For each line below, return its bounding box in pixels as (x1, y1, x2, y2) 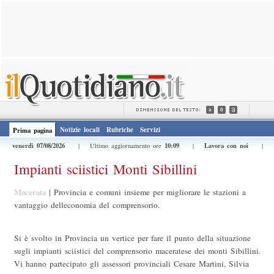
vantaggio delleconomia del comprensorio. (14, 199, 160, 211)
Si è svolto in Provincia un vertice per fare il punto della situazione (14, 232, 251, 244)
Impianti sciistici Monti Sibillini (14, 160, 197, 178)
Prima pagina (13, 125, 52, 135)
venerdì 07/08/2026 (12, 141, 68, 150)
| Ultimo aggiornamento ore (68, 141, 165, 150)
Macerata (14, 187, 46, 198)
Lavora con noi (204, 141, 248, 150)
